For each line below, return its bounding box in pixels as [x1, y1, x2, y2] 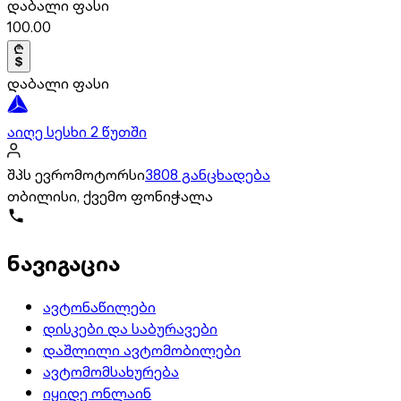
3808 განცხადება [145, 163, 270, 185]
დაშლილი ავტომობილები [43, 338, 241, 361]
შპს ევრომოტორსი [7, 163, 145, 185]
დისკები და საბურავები [43, 317, 218, 339]
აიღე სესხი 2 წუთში [7, 120, 147, 142]
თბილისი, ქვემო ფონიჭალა [7, 184, 213, 207]
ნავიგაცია [7, 247, 120, 278]
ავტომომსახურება [43, 360, 179, 382]
